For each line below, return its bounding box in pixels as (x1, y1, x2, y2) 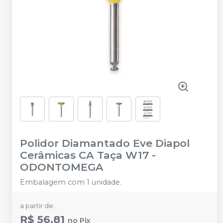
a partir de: (20, 202, 55, 210)
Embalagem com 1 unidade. (20, 178, 121, 187)
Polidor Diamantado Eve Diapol (20, 137, 190, 149)
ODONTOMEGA (20, 161, 104, 173)
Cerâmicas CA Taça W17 (20, 149, 149, 161)
